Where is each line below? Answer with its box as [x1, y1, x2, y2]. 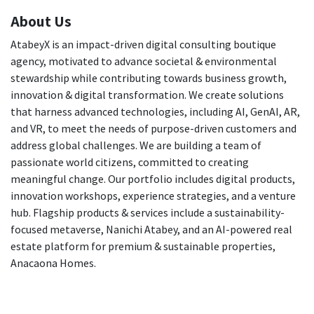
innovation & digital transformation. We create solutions [11, 88, 284, 102]
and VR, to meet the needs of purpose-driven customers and [11, 121, 296, 136]
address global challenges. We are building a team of [11, 138, 261, 153]
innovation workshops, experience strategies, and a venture [11, 189, 296, 203]
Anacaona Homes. [11, 256, 96, 271]
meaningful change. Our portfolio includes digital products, [11, 172, 295, 186]
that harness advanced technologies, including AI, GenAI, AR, [11, 104, 300, 119]
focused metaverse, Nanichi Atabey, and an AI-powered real [11, 222, 292, 237]
